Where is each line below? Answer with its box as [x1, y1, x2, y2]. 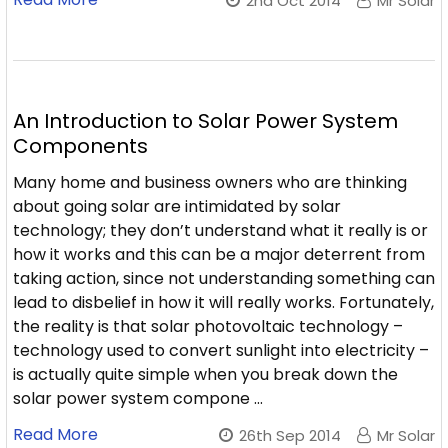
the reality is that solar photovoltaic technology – [13, 315, 403, 338]
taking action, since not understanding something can [13, 267, 435, 290]
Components [13, 132, 148, 160]
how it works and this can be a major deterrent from [13, 243, 425, 266]
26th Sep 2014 [239, 425, 341, 446]
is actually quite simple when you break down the [13, 363, 398, 386]
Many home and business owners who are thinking [13, 171, 407, 194]
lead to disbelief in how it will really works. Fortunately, [13, 291, 434, 314]
